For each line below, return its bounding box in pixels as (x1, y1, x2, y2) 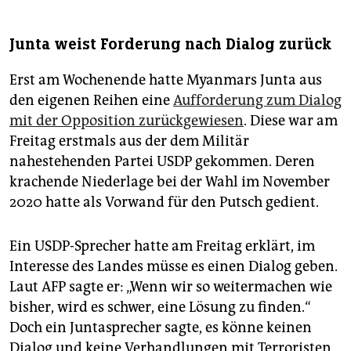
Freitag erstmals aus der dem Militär (9, 132, 249, 150)
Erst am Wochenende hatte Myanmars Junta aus (9, 71, 322, 89)
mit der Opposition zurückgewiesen (9, 112, 244, 130)
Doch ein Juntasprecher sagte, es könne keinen (9, 319, 312, 337)
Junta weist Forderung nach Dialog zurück (9, 34, 331, 55)
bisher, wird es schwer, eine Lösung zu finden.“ (9, 299, 311, 317)
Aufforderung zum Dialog (173, 92, 342, 110)
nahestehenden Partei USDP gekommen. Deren (9, 153, 315, 171)
